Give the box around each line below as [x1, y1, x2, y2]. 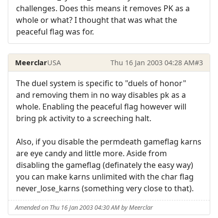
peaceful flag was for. [16, 26, 94, 37]
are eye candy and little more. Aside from [16, 148, 167, 159]
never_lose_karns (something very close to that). [16, 183, 194, 194]
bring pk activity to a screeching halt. [16, 113, 151, 124]
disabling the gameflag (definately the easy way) [16, 160, 193, 171]
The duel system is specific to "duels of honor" [16, 78, 186, 89]
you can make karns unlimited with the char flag [16, 171, 194, 182]
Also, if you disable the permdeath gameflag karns [16, 136, 201, 147]
